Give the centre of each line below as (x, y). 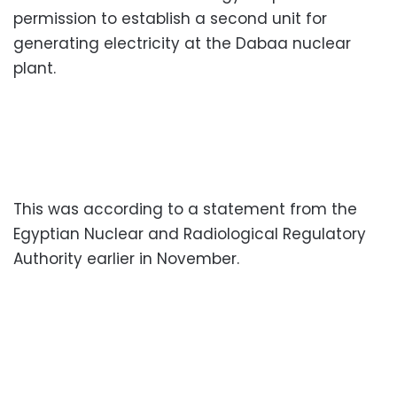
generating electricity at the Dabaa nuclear (182, 43)
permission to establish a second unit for (170, 18)
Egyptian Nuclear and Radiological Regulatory (190, 234)
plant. (35, 68)
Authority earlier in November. (126, 258)
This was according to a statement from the (185, 209)
